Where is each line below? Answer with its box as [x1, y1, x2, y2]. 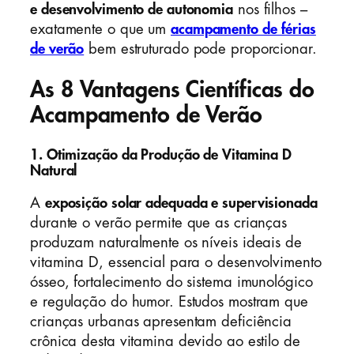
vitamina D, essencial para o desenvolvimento [30, 254, 322, 269]
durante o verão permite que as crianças [30, 215, 288, 230]
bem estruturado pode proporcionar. [84, 41, 317, 56]
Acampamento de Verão [30, 104, 262, 127]
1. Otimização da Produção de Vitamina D [30, 148, 292, 163]
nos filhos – [233, 2, 307, 17]
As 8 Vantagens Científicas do [30, 78, 315, 102]
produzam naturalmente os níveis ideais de [30, 235, 302, 250]
